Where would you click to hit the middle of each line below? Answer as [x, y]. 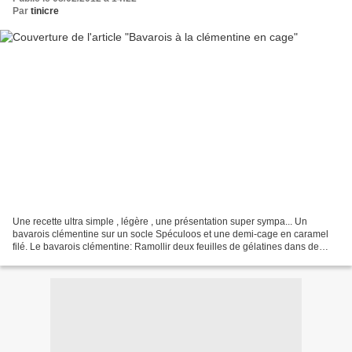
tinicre [45, 11]
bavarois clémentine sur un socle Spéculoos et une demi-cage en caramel [170, 234]
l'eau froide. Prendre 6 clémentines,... [92, 259]
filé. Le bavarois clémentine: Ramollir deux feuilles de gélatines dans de [166, 246]
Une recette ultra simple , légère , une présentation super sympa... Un [160, 221]
